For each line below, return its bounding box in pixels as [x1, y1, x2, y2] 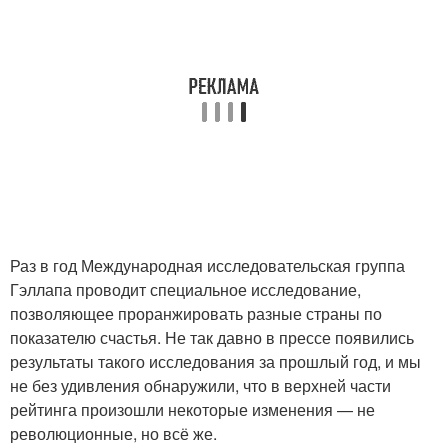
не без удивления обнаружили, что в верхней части [10, 374, 391, 398]
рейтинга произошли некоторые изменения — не [10, 398, 375, 422]
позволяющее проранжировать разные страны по [10, 302, 382, 326]
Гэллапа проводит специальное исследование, [10, 278, 361, 302]
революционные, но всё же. [10, 422, 217, 446]
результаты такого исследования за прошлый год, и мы [10, 350, 421, 374]
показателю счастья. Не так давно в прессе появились [10, 326, 414, 350]
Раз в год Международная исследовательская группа [10, 254, 405, 278]
